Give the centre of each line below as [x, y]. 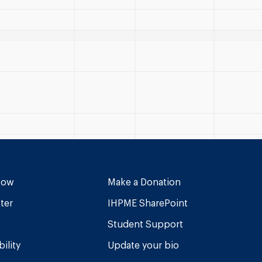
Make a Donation [144, 182]
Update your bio [143, 245]
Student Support [145, 224]
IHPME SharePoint [147, 203]
